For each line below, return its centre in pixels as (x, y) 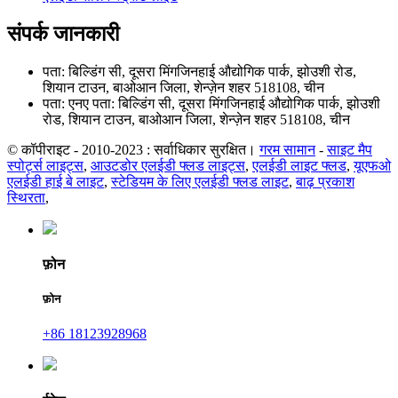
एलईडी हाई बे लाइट (56, 181)
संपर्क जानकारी (63, 33)
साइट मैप (350, 149)
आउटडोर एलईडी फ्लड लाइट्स (168, 165)
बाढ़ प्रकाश (325, 181)
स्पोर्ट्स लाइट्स (45, 165)
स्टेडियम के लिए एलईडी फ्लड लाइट (200, 181)
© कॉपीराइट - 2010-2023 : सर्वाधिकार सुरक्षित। (131, 149)
